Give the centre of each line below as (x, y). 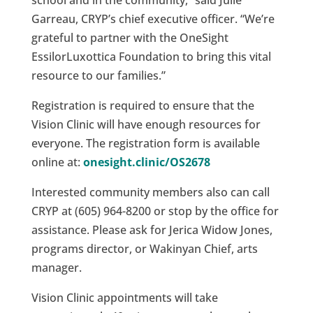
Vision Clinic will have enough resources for (146, 125)
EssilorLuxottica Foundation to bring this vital (151, 57)
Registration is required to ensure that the (143, 106)
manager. (56, 268)
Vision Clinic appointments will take (124, 298)
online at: (57, 162)
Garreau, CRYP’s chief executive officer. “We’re (153, 19)
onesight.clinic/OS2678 (146, 162)
